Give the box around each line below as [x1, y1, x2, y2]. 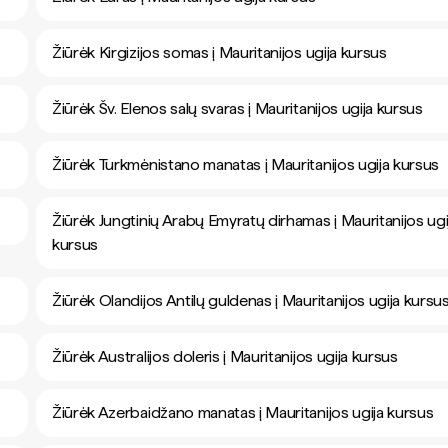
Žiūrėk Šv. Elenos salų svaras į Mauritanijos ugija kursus [52, 99, 423, 118]
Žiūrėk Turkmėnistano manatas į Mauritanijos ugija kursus [52, 155, 440, 174]
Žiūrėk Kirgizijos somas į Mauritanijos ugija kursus [52, 43, 387, 62]
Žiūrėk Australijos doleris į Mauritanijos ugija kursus [52, 347, 398, 366]
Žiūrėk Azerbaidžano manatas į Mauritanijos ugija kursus [52, 403, 434, 422]
